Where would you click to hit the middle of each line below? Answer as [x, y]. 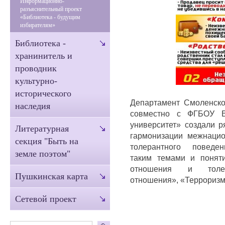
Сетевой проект [46, 199]
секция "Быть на [47, 141]
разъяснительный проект [51, 9]
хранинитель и [44, 56]
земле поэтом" [43, 154]
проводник [36, 68]
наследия [33, 106]
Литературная [42, 129]
